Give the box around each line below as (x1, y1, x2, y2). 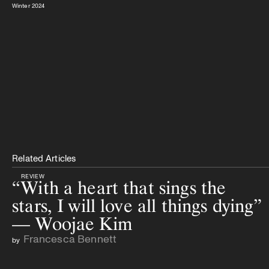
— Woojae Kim (12, 212, 133, 235)
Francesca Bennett (23, 231, 117, 246)
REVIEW (21, 171, 44, 180)
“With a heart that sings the (12, 176, 226, 199)
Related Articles (12, 151, 76, 164)
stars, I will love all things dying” (12, 194, 262, 217)
